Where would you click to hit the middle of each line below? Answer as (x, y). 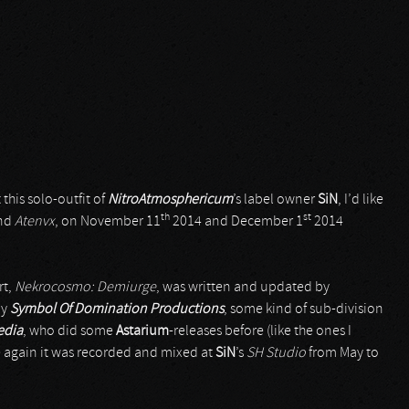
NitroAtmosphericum (170, 200)
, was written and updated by (243, 288)
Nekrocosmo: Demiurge (85, 288)
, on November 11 (108, 222)
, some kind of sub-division (304, 309)
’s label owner (275, 200)
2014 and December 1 (236, 222)
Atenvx (35, 222)
